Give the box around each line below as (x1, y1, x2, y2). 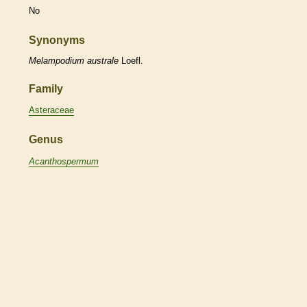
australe (87, 55, 119, 66)
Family (29, 82, 63, 95)
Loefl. (119, 55, 143, 66)
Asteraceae (29, 105, 74, 116)
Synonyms (29, 34, 85, 47)
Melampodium (29, 55, 84, 66)
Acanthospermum (29, 156, 99, 167)
